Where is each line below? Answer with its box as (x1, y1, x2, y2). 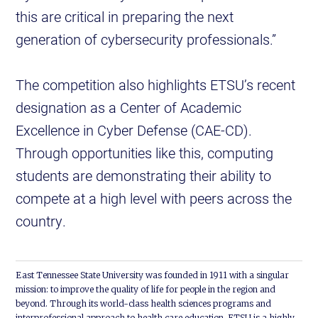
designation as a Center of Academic (16, 98, 242, 117)
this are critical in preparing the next (16, 7, 234, 26)
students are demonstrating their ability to (16, 166, 272, 185)
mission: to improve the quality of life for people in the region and (16, 284, 276, 295)
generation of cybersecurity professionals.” (16, 30, 277, 49)
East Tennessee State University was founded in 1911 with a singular (16, 270, 290, 281)
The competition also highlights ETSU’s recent (16, 75, 296, 94)
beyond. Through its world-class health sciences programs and (16, 298, 272, 309)
